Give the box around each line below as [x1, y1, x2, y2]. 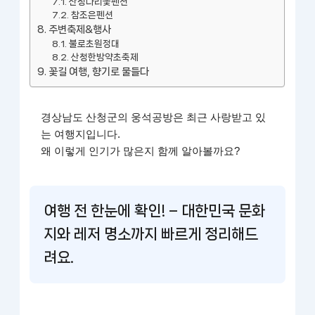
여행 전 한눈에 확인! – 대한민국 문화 [44, 203, 266, 219]
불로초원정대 [68, 39, 120, 49]
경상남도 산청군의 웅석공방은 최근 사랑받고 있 [41, 111, 266, 123]
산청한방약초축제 [70, 52, 139, 63]
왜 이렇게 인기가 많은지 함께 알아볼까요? [41, 145, 240, 157]
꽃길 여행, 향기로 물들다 [49, 66, 150, 78]
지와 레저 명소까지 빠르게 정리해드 [44, 226, 259, 243]
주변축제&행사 [49, 24, 112, 36]
